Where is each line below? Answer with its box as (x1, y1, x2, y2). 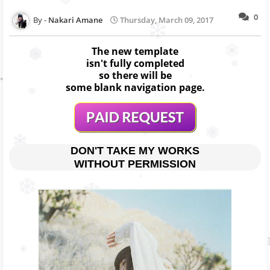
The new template (92, 44, 178, 58)
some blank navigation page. (65, 80, 205, 94)
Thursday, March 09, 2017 (120, 14, 213, 25)
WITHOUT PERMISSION (74, 157, 196, 170)
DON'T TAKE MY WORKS (71, 144, 199, 157)
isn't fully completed (86, 56, 184, 70)
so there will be (98, 68, 172, 82)
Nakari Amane (48, 14, 102, 25)
